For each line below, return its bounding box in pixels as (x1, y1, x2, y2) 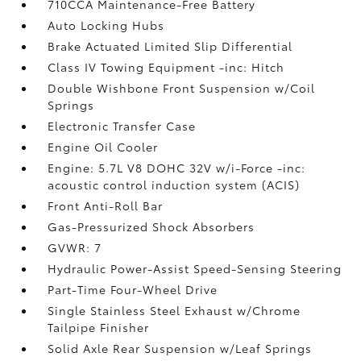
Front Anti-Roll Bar (48, 197, 164, 214)
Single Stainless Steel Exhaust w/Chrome (48, 301, 301, 318)
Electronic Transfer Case (48, 117, 197, 134)
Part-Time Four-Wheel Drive (48, 280, 218, 297)
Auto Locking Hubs (48, 16, 165, 33)
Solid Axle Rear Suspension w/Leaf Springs (48, 339, 313, 356)
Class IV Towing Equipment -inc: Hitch (48, 58, 285, 75)
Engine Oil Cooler (48, 138, 159, 155)
